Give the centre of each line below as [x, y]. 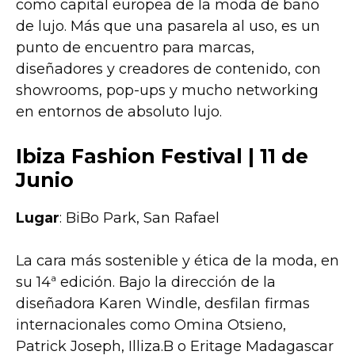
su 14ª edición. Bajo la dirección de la [146, 282]
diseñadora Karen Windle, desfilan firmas [163, 304]
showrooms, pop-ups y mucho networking [167, 91]
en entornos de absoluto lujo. [119, 112]
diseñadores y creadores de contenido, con [168, 69]
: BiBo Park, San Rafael [139, 218]
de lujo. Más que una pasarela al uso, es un [168, 27]
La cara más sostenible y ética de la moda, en [177, 261]
